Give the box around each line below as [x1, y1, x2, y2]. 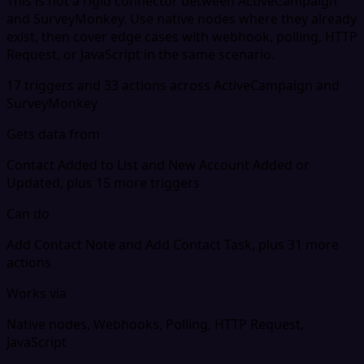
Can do [6, 204, 50, 223]
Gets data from [6, 124, 100, 143]
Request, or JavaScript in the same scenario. [6, 45, 275, 63]
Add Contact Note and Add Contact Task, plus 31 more [6, 235, 339, 253]
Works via [6, 284, 67, 302]
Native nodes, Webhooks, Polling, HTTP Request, [6, 314, 304, 333]
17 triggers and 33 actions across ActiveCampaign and [6, 76, 340, 94]
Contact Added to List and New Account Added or [6, 155, 310, 174]
